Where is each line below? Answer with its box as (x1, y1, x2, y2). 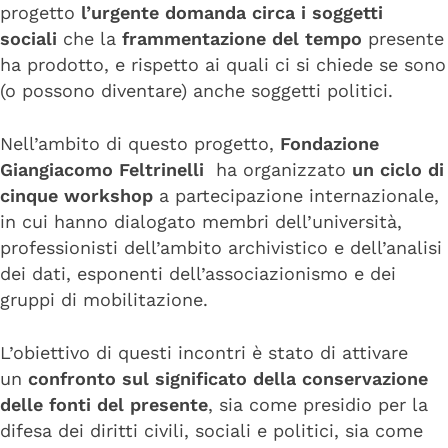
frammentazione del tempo (122, 28, 362, 50)
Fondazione (274, 133, 379, 155)
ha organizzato (204, 159, 352, 181)
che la (57, 28, 122, 50)
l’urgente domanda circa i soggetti (81, 2, 383, 24)
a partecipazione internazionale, (153, 185, 439, 207)
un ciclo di (352, 159, 444, 181)
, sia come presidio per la (208, 394, 428, 416)
